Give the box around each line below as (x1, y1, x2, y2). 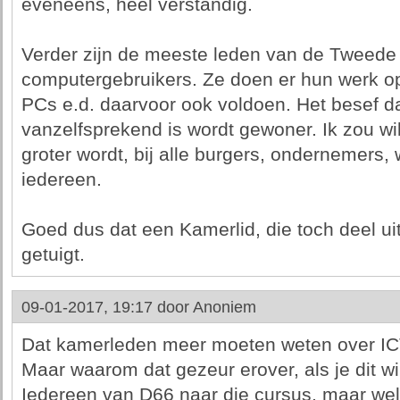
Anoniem (192, 298, 256, 316)
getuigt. (21, 244, 85, 265)
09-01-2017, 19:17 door (21, 298, 193, 316)
